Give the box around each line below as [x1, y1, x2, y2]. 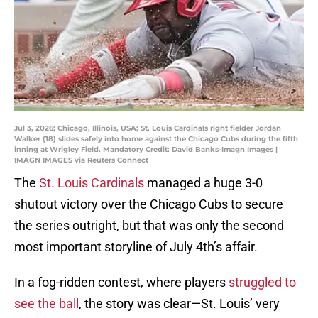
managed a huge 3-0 [144, 175, 263, 191]
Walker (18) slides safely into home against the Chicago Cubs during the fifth [14, 134, 298, 144]
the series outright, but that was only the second [14, 218, 284, 234]
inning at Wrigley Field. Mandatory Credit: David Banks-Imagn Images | [14, 145, 278, 155]
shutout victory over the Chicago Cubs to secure [14, 197, 283, 212]
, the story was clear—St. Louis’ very [79, 296, 280, 312]
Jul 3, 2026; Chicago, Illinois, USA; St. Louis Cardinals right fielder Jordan [14, 124, 281, 133]
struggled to [229, 275, 296, 290]
